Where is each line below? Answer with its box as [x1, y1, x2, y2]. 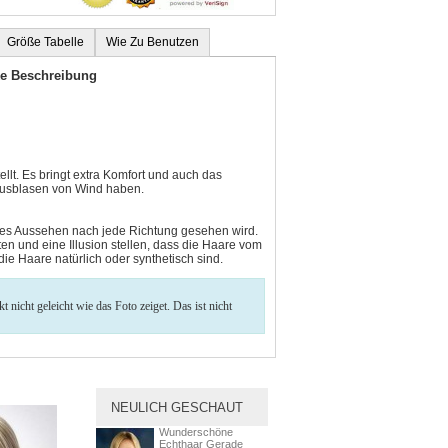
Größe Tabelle [7, 34, 84, 49]
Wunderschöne [159, 425, 233, 438]
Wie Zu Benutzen [106, 34, 199, 49]
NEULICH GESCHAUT [111, 399, 243, 415]
